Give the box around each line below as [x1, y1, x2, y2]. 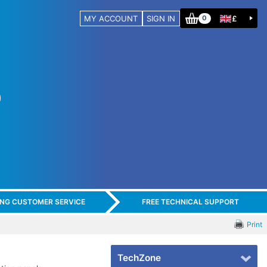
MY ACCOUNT [84, 13, 138, 23]
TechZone [117, 252, 161, 264]
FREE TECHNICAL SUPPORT [141, 197, 239, 207]
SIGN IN [147, 13, 176, 23]
